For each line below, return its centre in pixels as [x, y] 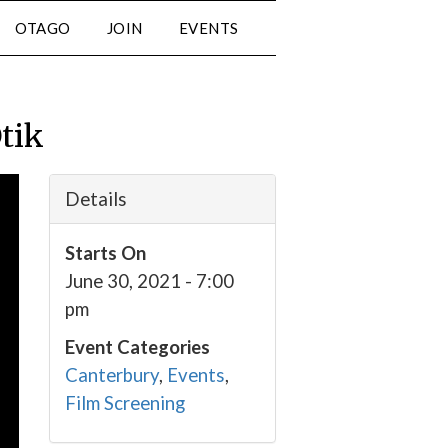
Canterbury [111, 375]
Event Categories [137, 347]
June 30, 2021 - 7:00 [149, 281]
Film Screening [124, 403]
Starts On [105, 253]
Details [95, 199]
